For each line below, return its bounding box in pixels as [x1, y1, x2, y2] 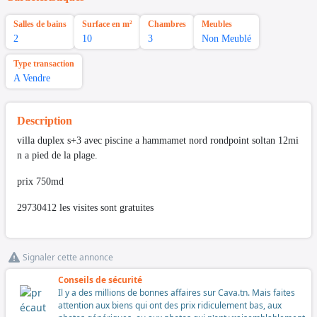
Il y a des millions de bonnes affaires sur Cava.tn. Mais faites [58, 286, 295, 299]
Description [17, 114, 72, 127]
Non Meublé [202, 33, 251, 44]
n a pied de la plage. [17, 149, 98, 161]
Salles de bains [13, 18, 67, 29]
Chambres [148, 18, 186, 29]
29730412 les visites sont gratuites [17, 202, 156, 213]
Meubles [202, 18, 232, 29]
